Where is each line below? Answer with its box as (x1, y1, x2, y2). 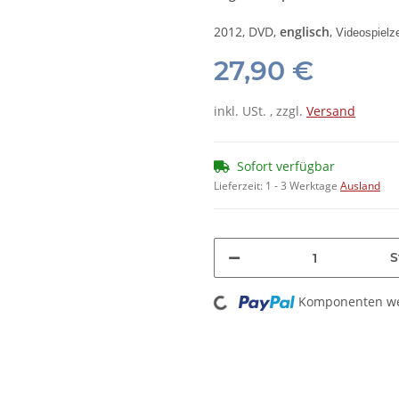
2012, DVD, (214, 23, 276, 41)
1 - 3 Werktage (265, 178, 340, 194)
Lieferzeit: (214, 178, 265, 194)
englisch (276, 23, 330, 41)
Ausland (340, 178, 380, 194)
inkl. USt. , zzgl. (214, 102, 306, 120)
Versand (306, 102, 355, 120)
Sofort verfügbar (237, 158, 335, 175)
